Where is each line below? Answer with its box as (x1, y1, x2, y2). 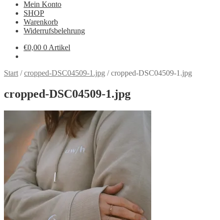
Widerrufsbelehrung (24, 27, 85, 35)
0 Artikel (43, 43, 70, 52)
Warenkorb (24, 18, 58, 26)
